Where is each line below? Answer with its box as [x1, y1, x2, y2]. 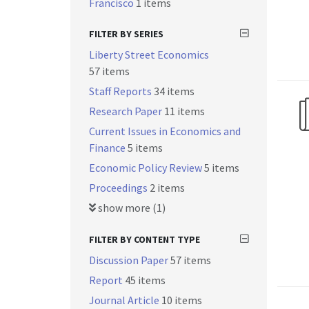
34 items [154, 84, 195, 98]
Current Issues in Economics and [89, 124, 241, 138]
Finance [89, 141, 128, 154]
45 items [125, 273, 166, 287]
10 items [161, 293, 202, 307]
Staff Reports [89, 84, 154, 98]
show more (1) [96, 201, 166, 215]
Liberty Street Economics [89, 48, 209, 61]
